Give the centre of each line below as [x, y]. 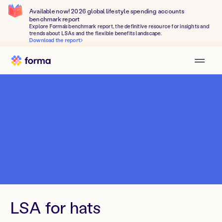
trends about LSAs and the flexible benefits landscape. [95, 33]
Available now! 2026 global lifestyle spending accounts [107, 11]
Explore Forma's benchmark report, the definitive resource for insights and [119, 26]
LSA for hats [55, 207]
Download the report [55, 40]
